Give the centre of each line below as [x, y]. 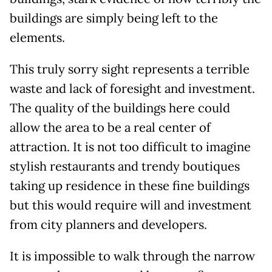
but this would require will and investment [131, 206]
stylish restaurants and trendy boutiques [125, 167]
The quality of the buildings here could [120, 108]
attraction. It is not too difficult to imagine [130, 147]
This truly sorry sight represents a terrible [130, 70]
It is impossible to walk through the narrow [132, 257]
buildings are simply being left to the [114, 19]
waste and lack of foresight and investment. [132, 89]
